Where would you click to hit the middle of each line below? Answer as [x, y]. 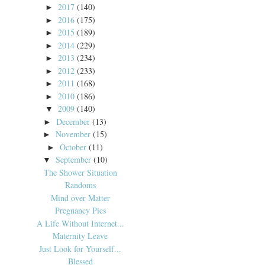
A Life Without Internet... [80, 223]
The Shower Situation [80, 172]
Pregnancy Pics [80, 210]
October [73, 147]
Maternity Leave [80, 236]
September [73, 159]
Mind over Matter [80, 198]
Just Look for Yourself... [80, 248]
